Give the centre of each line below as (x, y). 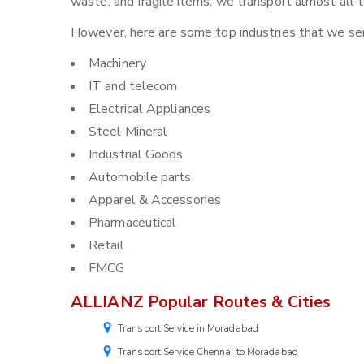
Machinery (117, 63)
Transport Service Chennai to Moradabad (208, 352)
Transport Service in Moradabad (188, 328)
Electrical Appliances (150, 109)
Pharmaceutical (133, 223)
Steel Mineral (128, 132)
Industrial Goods (136, 154)
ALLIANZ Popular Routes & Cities (201, 302)
